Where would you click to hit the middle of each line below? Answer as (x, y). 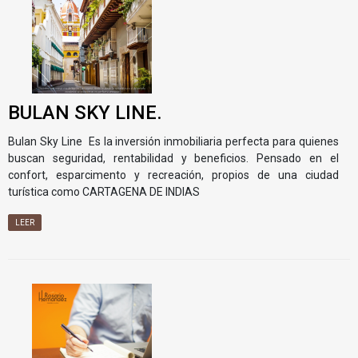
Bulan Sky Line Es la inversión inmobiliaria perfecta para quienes (173, 141)
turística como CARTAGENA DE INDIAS (104, 191)
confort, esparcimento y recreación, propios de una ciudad (173, 175)
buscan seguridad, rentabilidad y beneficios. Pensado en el (173, 158)
